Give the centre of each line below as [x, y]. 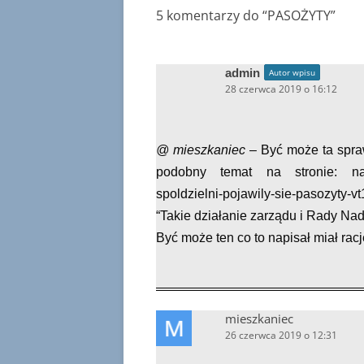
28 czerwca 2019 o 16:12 [281, 89]
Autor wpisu [292, 72]
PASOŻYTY [299, 15]
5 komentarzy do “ [212, 15]
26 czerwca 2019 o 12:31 [281, 335]
